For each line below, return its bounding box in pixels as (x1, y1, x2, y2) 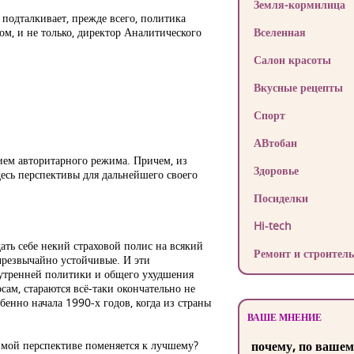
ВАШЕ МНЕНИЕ (247, 311, 322, 324)
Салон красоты (253, 52, 331, 67)
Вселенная (253, 24, 306, 40)
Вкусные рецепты (253, 80, 343, 95)
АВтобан (253, 135, 297, 150)
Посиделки (253, 190, 308, 205)
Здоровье (253, 163, 299, 178)
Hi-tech (253, 218, 292, 233)
